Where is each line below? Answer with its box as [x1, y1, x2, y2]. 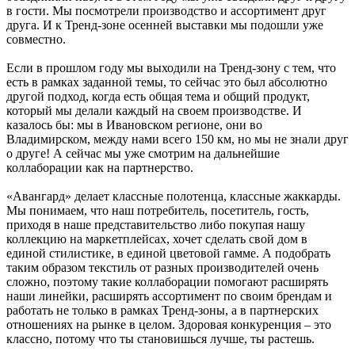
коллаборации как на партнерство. [6, 160, 193, 174]
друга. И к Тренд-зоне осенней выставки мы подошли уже [6, 17, 323, 32]
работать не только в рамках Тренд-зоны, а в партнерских [6, 303, 319, 317]
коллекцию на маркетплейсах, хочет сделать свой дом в [6, 231, 307, 246]
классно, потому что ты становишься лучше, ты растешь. [6, 331, 315, 345]
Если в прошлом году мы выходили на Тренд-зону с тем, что [6, 60, 336, 74]
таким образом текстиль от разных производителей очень [6, 260, 319, 274]
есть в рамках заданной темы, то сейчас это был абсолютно [6, 74, 327, 89]
